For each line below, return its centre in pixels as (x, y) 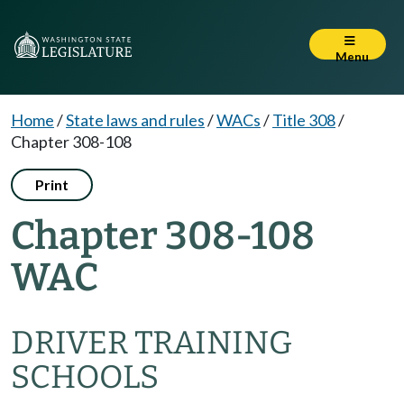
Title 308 (304, 120)
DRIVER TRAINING (151, 343)
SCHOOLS (85, 377)
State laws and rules (135, 120)
